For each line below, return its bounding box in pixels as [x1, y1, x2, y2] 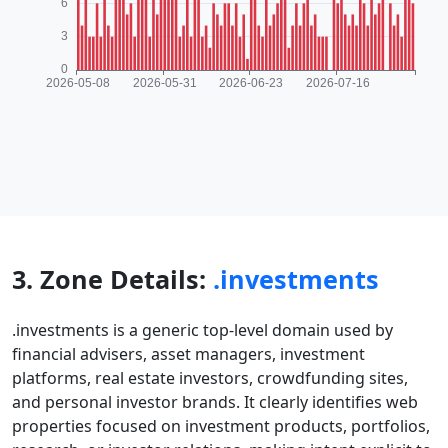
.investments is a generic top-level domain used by [12, 319, 393, 341]
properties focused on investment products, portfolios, [12, 415, 430, 437]
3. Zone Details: [12, 262, 213, 296]
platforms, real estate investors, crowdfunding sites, [12, 367, 408, 389]
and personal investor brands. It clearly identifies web [12, 391, 418, 413]
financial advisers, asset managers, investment [12, 343, 365, 365]
